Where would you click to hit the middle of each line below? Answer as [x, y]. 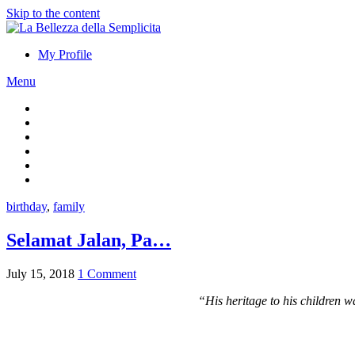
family [69, 206]
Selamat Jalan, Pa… [89, 240]
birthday [27, 206]
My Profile [65, 54]
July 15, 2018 [40, 273]
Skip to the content [53, 13]
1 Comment [107, 273]
